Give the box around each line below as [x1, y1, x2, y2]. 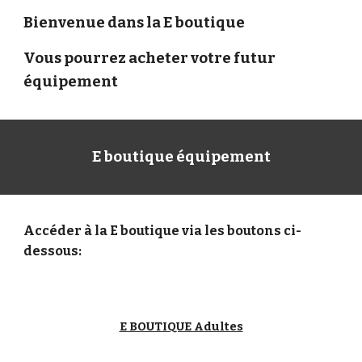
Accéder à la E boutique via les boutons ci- [23, 223, 302, 238]
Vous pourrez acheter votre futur [23, 49, 276, 67]
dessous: [23, 243, 82, 259]
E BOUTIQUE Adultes [119, 319, 243, 334]
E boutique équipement [91, 148, 271, 166]
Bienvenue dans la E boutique [23, 14, 246, 32]
